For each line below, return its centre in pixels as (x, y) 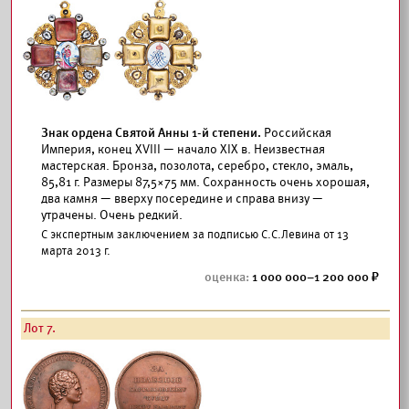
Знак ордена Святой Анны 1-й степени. (152, 133)
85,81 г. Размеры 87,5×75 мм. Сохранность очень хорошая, (205, 182)
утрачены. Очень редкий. (112, 215)
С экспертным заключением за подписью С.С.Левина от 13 (195, 235)
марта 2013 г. (76, 251)
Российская (298, 133)
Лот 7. (40, 328)
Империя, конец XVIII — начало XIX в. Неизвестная (183, 149)
